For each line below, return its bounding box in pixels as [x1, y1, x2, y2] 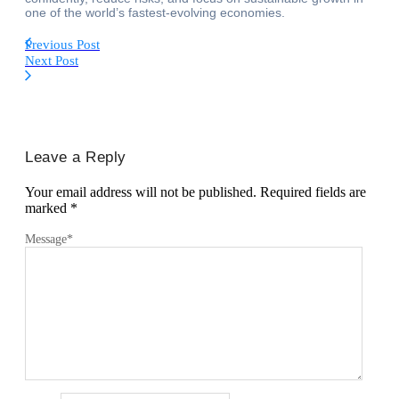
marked [25, 199, 70, 216]
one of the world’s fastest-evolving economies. [25, 4, 285, 20]
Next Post [25, 53, 78, 68]
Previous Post [25, 37, 100, 52]
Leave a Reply [25, 148, 126, 166]
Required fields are [260, 183, 366, 199]
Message [25, 232, 67, 246]
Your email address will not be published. [25, 183, 256, 199]
